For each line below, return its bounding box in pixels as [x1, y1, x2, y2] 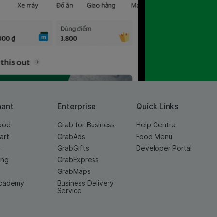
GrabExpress [57, 155, 99, 164]
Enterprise [57, 101, 96, 111]
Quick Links [136, 101, 178, 111]
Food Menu [136, 132, 172, 141]
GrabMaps [57, 167, 91, 176]
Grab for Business [57, 121, 115, 129]
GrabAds [57, 132, 85, 141]
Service [57, 186, 82, 195]
